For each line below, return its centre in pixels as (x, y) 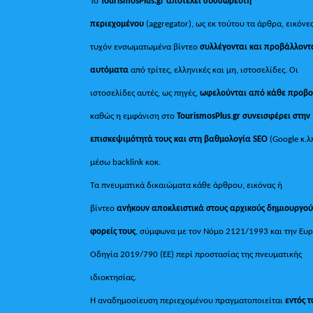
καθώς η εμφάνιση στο (134, 116)
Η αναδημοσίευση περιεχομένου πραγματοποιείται (188, 300)
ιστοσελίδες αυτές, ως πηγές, (145, 93)
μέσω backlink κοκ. (126, 162)
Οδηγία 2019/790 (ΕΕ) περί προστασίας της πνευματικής (196, 254)
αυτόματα (111, 70)
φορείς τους (113, 231)
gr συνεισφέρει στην (272, 116)
